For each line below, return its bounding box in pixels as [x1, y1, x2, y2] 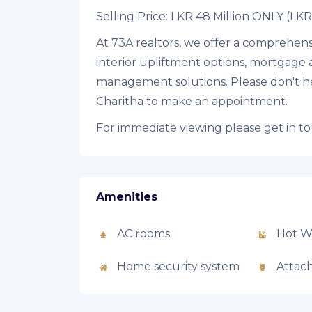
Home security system [117, 260, 240, 274]
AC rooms [117, 227, 170, 241]
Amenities [96, 190, 157, 204]
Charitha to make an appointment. [96, 95, 288, 109]
